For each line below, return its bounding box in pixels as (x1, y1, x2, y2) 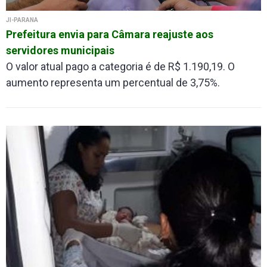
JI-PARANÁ (6, 16, 38, 23)
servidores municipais (6, 44, 114, 57)
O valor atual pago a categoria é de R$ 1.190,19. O (6, 60, 235, 73)
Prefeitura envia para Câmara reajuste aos (6, 27, 213, 41)
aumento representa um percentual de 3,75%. (6, 76, 220, 89)
